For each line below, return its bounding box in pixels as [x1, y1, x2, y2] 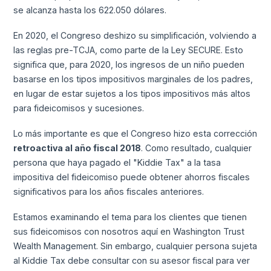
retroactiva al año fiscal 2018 [13, 142, 142, 153]
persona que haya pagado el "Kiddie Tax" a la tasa [13, 157, 221, 168]
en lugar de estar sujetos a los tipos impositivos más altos [13, 88, 251, 99]
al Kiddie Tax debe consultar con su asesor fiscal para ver [13, 255, 250, 266]
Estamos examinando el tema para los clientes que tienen [13, 211, 247, 222]
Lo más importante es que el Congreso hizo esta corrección [13, 128, 258, 139]
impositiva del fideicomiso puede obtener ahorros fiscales [13, 171, 250, 182]
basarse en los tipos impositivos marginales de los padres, [13, 74, 253, 85]
